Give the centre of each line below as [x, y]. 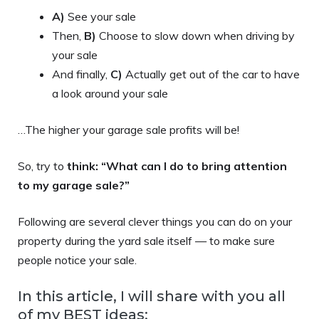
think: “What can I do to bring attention [177, 166]
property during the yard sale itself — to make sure [146, 240]
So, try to [42, 166]
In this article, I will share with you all [152, 296]
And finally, [81, 74]
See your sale [100, 16]
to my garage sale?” [74, 185]
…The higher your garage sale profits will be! [129, 129]
